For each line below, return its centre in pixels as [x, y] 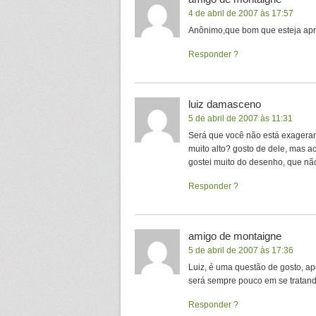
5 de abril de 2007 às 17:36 [241, 250]
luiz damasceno [225, 104]
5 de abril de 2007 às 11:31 [241, 119]
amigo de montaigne [235, 236]
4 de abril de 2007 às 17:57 [241, 13]
